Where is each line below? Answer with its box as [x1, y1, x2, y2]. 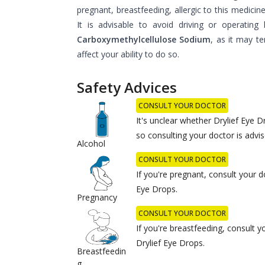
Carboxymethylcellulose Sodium [77, 33, 211, 45]
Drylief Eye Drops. [136, 237, 205, 248]
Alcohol [77, 137, 105, 149]
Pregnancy [77, 191, 117, 203]
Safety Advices [77, 77, 177, 97]
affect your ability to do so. [77, 48, 179, 60]
